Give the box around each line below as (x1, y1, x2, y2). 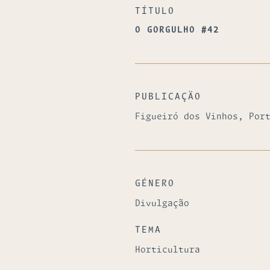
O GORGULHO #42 (135, 27, 219, 34)
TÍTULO (135, 7, 175, 16)
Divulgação (135, 199, 189, 208)
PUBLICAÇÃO (135, 93, 201, 101)
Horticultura (135, 246, 200, 254)
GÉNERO (135, 180, 175, 188)
